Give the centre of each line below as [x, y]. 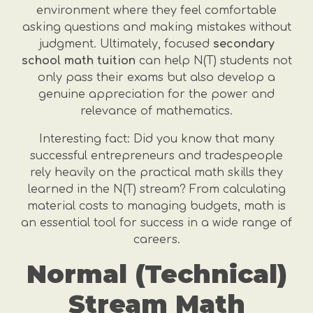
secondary [243, 44]
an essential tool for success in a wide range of [156, 223]
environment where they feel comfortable [156, 10]
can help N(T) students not [213, 61]
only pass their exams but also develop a [156, 78]
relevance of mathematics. [156, 111]
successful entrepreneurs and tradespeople [156, 156]
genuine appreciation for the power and [156, 94]
